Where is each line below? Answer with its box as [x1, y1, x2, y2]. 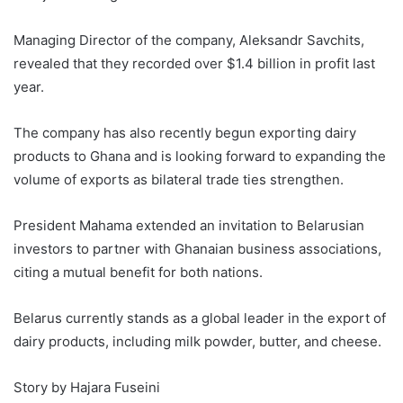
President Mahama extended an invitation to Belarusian [13, 217, 364, 235]
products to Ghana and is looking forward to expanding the [13, 148, 386, 166]
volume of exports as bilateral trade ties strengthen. [13, 171, 344, 189]
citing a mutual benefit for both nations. [13, 264, 263, 282]
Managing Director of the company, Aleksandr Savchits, [13, 31, 364, 49]
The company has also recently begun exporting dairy [13, 124, 356, 142]
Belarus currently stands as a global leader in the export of [13, 309, 386, 327]
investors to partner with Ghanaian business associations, [13, 240, 381, 258]
